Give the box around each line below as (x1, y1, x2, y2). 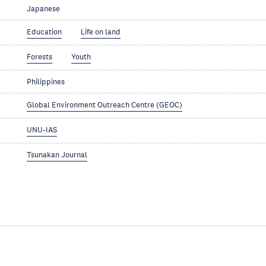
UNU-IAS (27, 125, 58, 135)
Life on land (81, 27, 121, 37)
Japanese (27, 4, 61, 14)
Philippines (27, 77, 65, 87)
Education (27, 27, 62, 37)
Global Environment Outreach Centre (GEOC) (27, 100, 183, 110)
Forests (27, 52, 53, 62)
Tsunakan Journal (27, 150, 88, 160)
